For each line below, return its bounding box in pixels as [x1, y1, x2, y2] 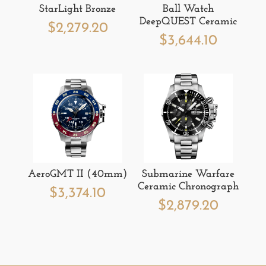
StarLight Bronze [39, 4, 116, 15]
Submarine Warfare [142, 168, 235, 180]
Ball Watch [163, 4, 214, 15]
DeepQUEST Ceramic [140, 16, 237, 28]
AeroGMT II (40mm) [28, 168, 128, 180]
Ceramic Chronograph [138, 180, 239, 192]
